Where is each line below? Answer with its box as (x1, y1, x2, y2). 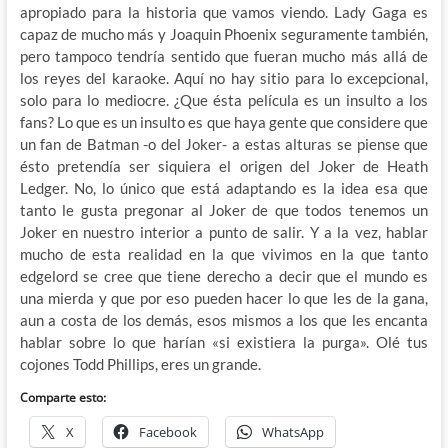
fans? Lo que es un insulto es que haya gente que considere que (19, 113, 429, 132)
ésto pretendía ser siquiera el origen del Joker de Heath (19, 157, 429, 176)
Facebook (138, 423, 197, 442)
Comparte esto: (19, 389, 106, 407)
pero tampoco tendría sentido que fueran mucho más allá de (19, 47, 429, 66)
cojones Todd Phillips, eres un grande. (19, 355, 261, 374)
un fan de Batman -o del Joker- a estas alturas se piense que (19, 135, 429, 154)
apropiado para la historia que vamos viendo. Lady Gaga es (19, 3, 429, 22)
